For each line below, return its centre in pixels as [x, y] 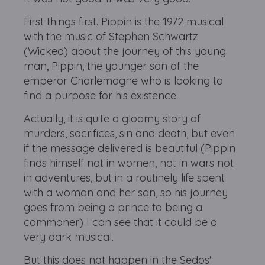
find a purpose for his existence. [101, 96]
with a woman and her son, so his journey [126, 193]
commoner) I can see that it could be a [121, 222]
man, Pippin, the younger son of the [112, 66]
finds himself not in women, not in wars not [129, 163]
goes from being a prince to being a [113, 207]
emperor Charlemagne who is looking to [124, 81]
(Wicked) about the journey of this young [125, 51]
